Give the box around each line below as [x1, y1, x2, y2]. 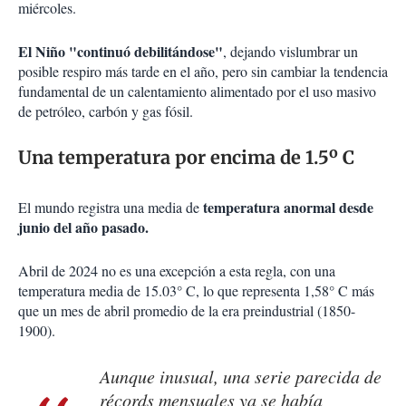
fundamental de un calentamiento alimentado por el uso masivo [18, 82, 376, 101]
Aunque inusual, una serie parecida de [100, 364, 382, 389]
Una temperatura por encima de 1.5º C [18, 146, 354, 169]
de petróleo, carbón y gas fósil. [18, 101, 193, 121]
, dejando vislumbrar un [223, 42, 358, 62]
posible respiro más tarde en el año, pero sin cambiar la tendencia [18, 62, 388, 82]
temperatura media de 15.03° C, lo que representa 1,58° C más [18, 281, 374, 301]
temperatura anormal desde [199, 197, 373, 218]
